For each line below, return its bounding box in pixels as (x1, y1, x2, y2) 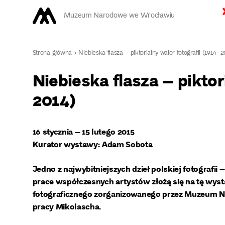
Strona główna (32, 48, 72, 59)
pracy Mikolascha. (32, 200, 101, 212)
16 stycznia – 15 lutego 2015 (32, 126, 135, 137)
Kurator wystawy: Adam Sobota (32, 138, 153, 150)
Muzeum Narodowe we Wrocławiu (63, 10, 175, 22)
